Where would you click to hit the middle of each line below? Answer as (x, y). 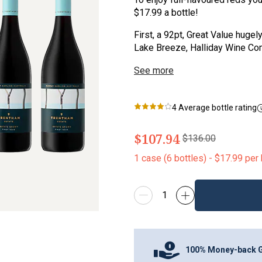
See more (154, 71)
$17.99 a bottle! (166, 13)
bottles (189, 158)
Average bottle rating (217, 108)
